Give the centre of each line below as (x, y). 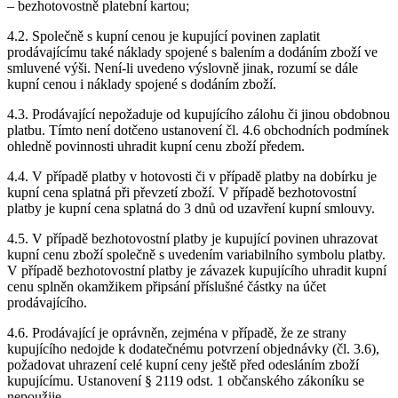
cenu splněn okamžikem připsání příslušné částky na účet (167, 287)
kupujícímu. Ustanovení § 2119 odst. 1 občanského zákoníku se (186, 381)
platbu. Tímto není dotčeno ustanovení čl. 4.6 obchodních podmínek (198, 131)
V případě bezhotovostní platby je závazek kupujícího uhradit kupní (197, 271)
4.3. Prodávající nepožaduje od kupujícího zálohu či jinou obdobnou (199, 115)
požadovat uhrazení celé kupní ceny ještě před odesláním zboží (183, 365)
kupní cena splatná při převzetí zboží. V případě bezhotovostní (182, 193)
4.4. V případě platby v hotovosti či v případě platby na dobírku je (192, 177)
